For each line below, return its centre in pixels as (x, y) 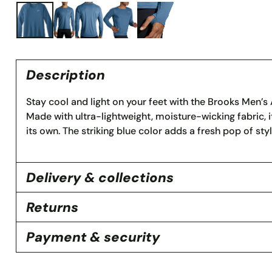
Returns (52, 207)
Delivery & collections (100, 177)
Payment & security (93, 237)
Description (65, 75)
